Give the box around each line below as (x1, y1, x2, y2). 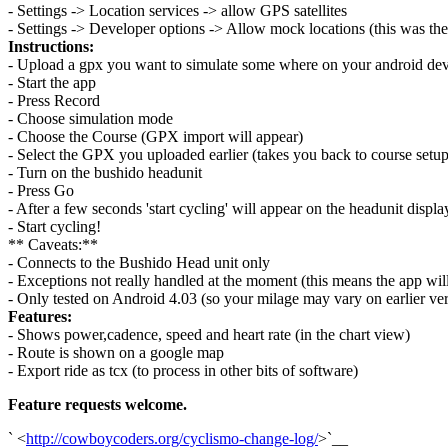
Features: (8, 308, 72, 326)
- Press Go (8, 182, 74, 200)
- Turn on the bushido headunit (8, 164, 202, 182)
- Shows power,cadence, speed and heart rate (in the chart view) (8, 326, 410, 344)
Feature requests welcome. (8, 396, 187, 414)
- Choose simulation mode (8, 110, 173, 128)
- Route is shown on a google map (8, 344, 224, 362)
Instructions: (8, 38, 94, 56)
